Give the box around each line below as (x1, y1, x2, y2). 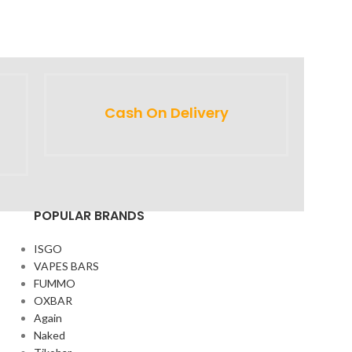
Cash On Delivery (104, 102, 229, 123)
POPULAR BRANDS (33, 206, 145, 225)
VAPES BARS (33, 258, 99, 273)
